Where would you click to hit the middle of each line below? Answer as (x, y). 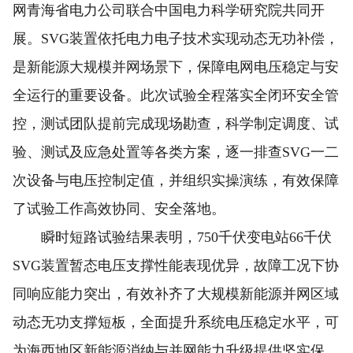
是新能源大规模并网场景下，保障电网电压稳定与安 (176, 67)
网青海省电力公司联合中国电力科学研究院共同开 (169, 10)
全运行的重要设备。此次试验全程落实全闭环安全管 (176, 95)
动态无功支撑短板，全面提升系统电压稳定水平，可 (176, 322)
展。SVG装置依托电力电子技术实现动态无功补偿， (176, 39)
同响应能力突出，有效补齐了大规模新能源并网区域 (176, 294)
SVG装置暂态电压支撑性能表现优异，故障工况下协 (176, 266)
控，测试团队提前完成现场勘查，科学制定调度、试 (176, 124)
